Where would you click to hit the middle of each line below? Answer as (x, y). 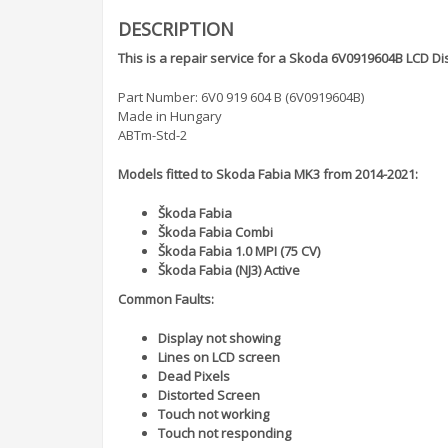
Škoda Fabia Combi (215, 231)
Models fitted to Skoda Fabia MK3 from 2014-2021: (268, 173)
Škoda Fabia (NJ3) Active (229, 269)
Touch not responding (224, 432)
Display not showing (220, 337)
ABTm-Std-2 (152, 134)
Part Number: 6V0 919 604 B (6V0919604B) (241, 96)
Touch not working (213, 413)
